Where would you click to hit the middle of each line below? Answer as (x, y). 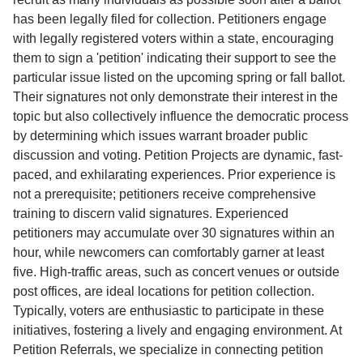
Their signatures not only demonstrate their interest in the (175, 96)
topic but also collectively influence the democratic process (181, 116)
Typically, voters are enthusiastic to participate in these (169, 310)
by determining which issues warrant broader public (160, 135)
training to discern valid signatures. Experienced (151, 213)
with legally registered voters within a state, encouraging (173, 38)
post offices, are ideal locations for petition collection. (164, 291)
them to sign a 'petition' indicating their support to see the (175, 58)
